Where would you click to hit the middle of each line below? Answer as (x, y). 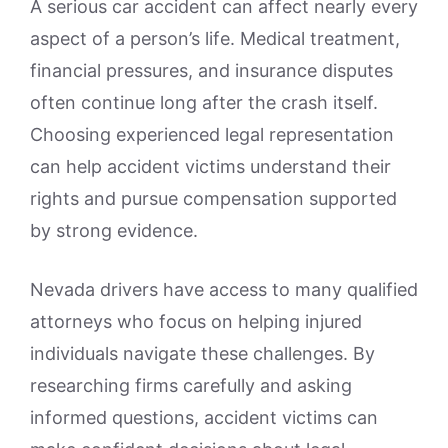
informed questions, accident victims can (204, 417)
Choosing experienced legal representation (212, 134)
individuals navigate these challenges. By (202, 353)
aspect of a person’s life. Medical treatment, (215, 38)
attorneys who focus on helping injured (196, 321)
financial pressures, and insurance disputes (211, 70)
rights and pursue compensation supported (213, 198)
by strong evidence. (114, 230)
